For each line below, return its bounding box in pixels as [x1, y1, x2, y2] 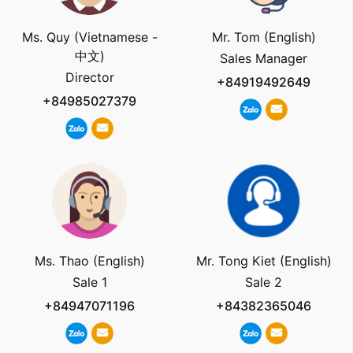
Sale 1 [72, 273, 107, 290]
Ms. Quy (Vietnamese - [21, 29, 158, 46]
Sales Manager [220, 50, 307, 67]
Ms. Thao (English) [34, 252, 145, 269]
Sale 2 [245, 273, 282, 290]
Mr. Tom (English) [211, 29, 316, 46]
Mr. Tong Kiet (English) [195, 252, 332, 269]
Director [65, 69, 114, 86]
